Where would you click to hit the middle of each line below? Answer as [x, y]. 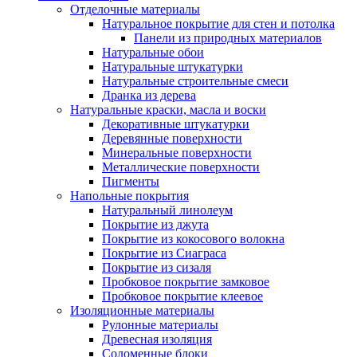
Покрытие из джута [155, 224]
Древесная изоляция [157, 339]
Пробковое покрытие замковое [186, 282]
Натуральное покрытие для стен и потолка [218, 24]
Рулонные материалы [160, 325]
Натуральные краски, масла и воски [168, 110]
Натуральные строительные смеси [195, 81]
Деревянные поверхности [172, 138]
